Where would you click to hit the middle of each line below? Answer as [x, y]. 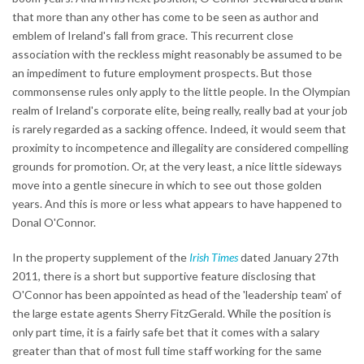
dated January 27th [288, 257]
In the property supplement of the [101, 257]
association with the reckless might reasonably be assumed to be [177, 54]
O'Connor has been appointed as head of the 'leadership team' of [177, 294]
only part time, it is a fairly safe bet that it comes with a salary [166, 331]
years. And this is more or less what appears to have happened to [177, 203]
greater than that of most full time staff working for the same [167, 350]
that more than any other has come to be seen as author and [165, 16]
